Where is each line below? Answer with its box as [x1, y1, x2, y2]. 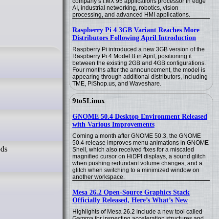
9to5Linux [72, 97, 105, 105]
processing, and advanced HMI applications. [72, 11, 190, 18]
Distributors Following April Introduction [72, 34, 196, 42]
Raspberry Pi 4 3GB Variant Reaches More [72, 26, 199, 34]
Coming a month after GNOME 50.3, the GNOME [72, 132, 201, 139]
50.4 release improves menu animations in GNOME [72, 139, 209, 146]
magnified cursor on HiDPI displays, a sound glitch [72, 153, 206, 160]
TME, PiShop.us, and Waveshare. [72, 80, 161, 87]
